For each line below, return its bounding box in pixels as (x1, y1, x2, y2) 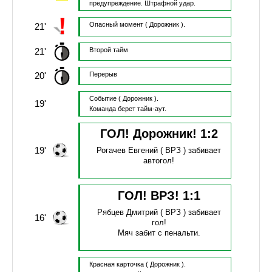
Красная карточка (89, 260, 144, 268)
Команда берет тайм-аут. (89, 105, 166, 113)
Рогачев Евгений (97, 146, 158, 155)
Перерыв (89, 70, 117, 78)
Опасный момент (89, 21, 143, 29)
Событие (89, 95, 117, 103)
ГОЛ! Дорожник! (100, 127, 200, 141)
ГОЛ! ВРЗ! (117, 189, 183, 203)
